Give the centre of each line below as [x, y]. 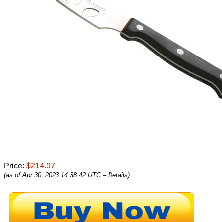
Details [118, 175]
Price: [15, 166]
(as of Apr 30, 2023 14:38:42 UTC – [56, 175]
